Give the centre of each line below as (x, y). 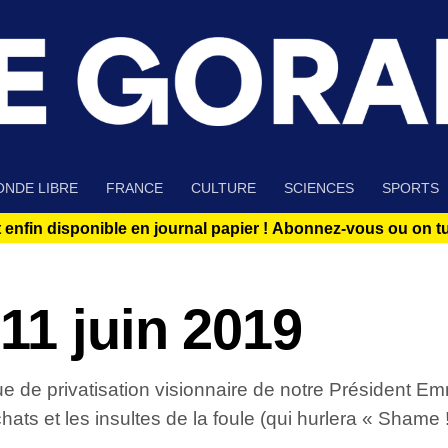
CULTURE (223, 188)
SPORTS (410, 188)
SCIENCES (319, 188)
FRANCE (134, 188)
